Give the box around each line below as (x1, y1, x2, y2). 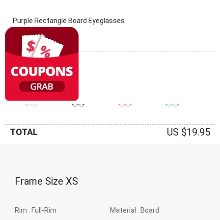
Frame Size (15, 175, 66, 187)
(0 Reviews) (13, 33, 44, 41)
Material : (110, 206, 140, 214)
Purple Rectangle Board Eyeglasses (13, 16, 125, 25)
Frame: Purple (12, 80, 55, 88)
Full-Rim (31, 206, 56, 214)
